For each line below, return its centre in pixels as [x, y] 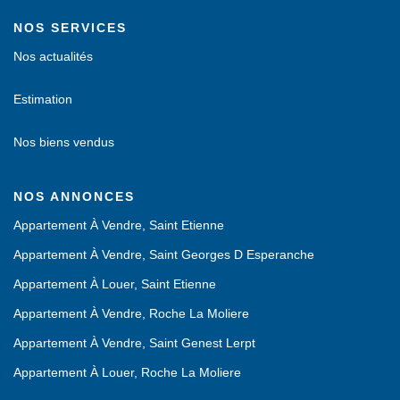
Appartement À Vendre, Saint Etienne [119, 225]
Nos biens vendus [64, 142]
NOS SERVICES [70, 28]
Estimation [43, 100]
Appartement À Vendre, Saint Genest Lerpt [134, 343]
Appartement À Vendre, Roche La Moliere [131, 314]
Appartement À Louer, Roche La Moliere [127, 373]
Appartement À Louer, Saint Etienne [115, 284]
